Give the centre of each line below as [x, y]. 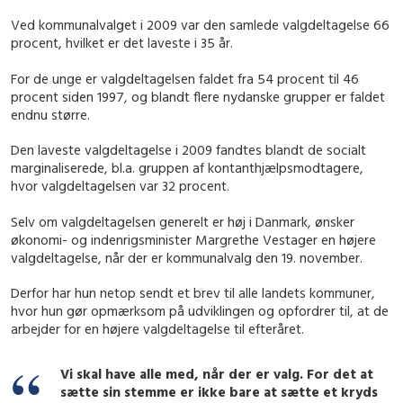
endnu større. [50, 114]
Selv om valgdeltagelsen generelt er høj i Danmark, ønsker [183, 221]
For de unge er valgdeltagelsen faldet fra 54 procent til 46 [185, 78]
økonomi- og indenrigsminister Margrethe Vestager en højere [193, 239]
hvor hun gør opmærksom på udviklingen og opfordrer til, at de [200, 311]
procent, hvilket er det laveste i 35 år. [122, 43]
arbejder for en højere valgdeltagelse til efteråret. [157, 329]
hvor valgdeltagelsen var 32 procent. [120, 186]
